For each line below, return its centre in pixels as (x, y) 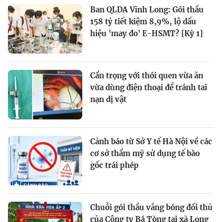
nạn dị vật (108, 100)
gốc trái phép (114, 166)
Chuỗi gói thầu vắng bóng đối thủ (151, 208)
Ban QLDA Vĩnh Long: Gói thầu (147, 10)
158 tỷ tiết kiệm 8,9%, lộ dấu (143, 22)
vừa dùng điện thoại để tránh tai (149, 88)
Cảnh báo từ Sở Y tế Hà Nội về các (151, 142)
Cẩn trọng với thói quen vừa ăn (147, 76)
